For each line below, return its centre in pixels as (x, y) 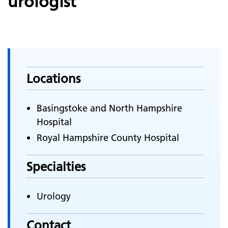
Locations (53, 79)
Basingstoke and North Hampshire (109, 108)
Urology (54, 196)
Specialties (56, 167)
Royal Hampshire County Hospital (108, 138)
